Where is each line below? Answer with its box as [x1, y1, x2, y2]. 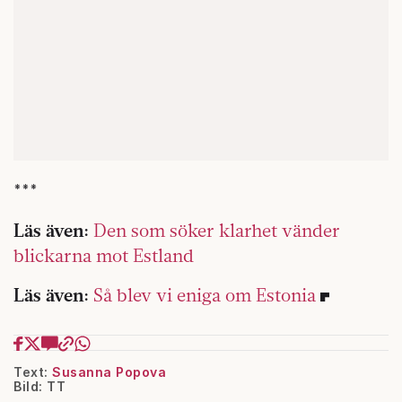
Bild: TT [13, 379, 66, 394]
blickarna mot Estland [13, 244, 194, 267]
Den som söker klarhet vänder [93, 219, 340, 241]
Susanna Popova [52, 364, 166, 380]
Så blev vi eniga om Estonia [93, 284, 316, 306]
